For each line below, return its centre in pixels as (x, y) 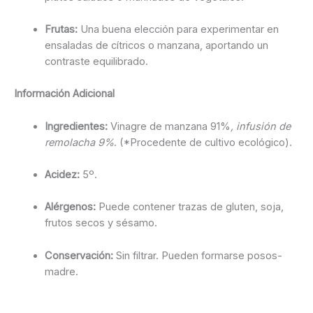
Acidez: (62, 174)
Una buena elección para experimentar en (178, 29)
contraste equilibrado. (96, 61)
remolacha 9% (79, 142)
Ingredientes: (76, 126)
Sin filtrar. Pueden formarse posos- (197, 255)
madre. (61, 271)
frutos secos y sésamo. (101, 223)
